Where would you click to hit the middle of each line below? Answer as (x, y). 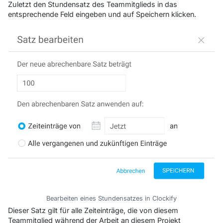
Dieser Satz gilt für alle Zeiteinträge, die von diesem (93, 211)
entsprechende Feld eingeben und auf (72, 14)
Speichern (153, 14)
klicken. (183, 14)
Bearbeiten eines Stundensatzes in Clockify (111, 199)
